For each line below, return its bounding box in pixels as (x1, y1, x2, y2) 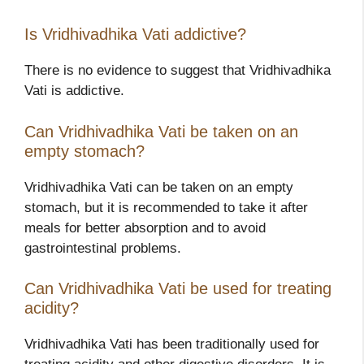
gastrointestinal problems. (24, 240, 181, 256)
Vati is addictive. (24, 83, 124, 99)
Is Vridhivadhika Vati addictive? (24, 25, 246, 44)
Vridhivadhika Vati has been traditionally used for (24, 336, 319, 353)
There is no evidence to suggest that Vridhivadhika (24, 63, 331, 79)
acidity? (24, 299, 79, 318)
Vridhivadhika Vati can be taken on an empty (24, 179, 293, 195)
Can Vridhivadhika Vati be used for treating (24, 279, 331, 298)
